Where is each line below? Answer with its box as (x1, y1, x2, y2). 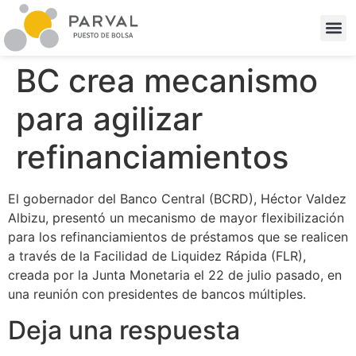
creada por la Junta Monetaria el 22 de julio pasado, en (8, 267, 342, 284)
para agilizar (16, 99, 203, 139)
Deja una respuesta (8, 314, 240, 346)
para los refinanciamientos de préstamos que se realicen (8, 229, 348, 246)
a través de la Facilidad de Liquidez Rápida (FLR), (8, 248, 306, 265)
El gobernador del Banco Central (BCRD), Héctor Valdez (8, 191, 346, 207)
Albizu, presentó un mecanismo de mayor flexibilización (8, 210, 344, 226)
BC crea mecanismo (16, 61, 318, 101)
